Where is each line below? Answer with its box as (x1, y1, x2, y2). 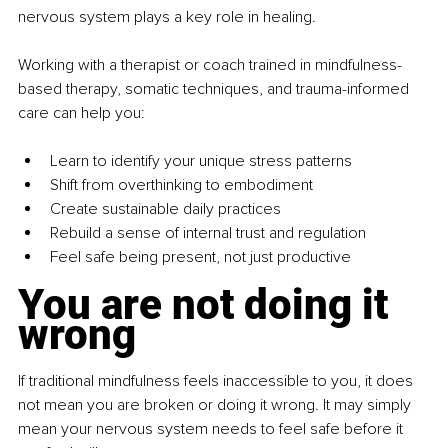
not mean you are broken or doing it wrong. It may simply (18, 395, 415, 416)
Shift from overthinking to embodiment (50, 175, 313, 196)
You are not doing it (18, 280, 398, 330)
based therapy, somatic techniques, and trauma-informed (18, 79, 413, 100)
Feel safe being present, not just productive (50, 247, 351, 268)
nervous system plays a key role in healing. (18, 7, 316, 28)
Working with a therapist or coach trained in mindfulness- (18, 55, 402, 76)
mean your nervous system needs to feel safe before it (18, 419, 407, 440)
